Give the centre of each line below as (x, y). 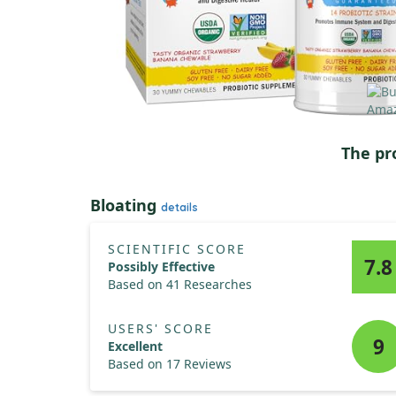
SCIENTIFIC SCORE (177, 249)
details (179, 207)
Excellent (135, 346)
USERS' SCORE (160, 328)
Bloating (126, 205)
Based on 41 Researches (180, 284)
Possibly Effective (161, 267)
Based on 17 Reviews (170, 364)
